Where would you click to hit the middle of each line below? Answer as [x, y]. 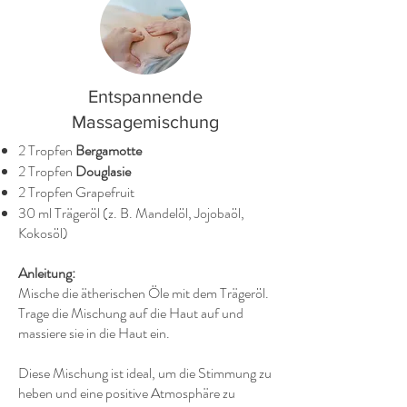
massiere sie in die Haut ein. [94, 333]
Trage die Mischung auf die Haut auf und [131, 313]
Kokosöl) [43, 233]
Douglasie [103, 171]
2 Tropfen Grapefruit [78, 192]
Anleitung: [47, 273]
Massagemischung [145, 122]
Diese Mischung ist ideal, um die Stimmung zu [145, 373]
